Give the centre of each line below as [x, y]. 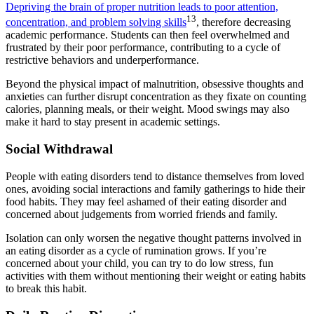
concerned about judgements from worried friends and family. [142, 214]
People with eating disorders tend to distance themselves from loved [155, 176]
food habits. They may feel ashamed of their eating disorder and [146, 201]
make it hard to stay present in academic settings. [113, 122]
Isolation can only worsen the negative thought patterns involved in [153, 238]
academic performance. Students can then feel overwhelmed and [148, 35]
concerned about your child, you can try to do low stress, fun [139, 263]
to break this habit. [46, 288]
